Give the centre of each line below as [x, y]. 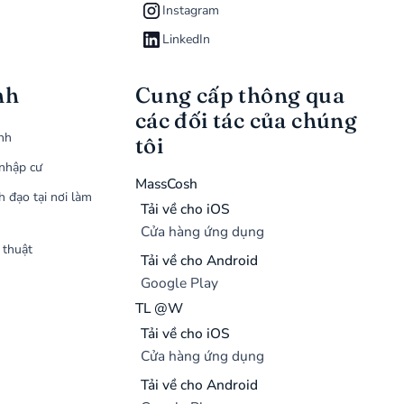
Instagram [191, 11]
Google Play [180, 283]
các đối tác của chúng [246, 121]
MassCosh [166, 184]
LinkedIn [187, 40]
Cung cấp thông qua [239, 96]
